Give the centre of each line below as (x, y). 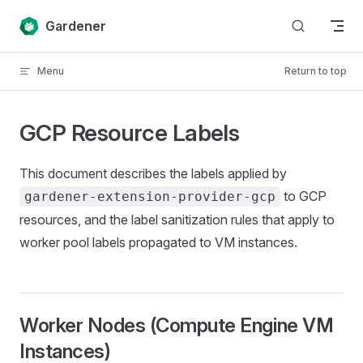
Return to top (316, 71)
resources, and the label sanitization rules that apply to (177, 220)
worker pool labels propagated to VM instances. (158, 242)
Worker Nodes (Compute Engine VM (177, 325)
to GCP (303, 196)
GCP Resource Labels (130, 133)
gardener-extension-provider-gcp (150, 196)
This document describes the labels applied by (153, 173)
